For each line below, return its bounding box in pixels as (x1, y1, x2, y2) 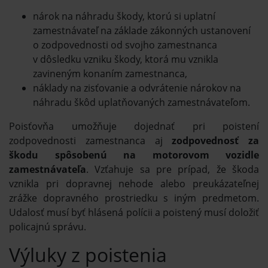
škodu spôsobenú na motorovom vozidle (9, 148, 259, 162)
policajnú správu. (9, 220, 89, 233)
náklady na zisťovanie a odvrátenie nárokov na (33, 81, 241, 95)
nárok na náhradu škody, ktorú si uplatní (33, 9, 215, 23)
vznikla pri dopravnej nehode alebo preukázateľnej (9, 176, 259, 190)
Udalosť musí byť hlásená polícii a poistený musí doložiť (9, 205, 259, 219)
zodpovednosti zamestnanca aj (9, 133, 172, 147)
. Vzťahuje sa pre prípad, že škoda (86, 162, 259, 176)
